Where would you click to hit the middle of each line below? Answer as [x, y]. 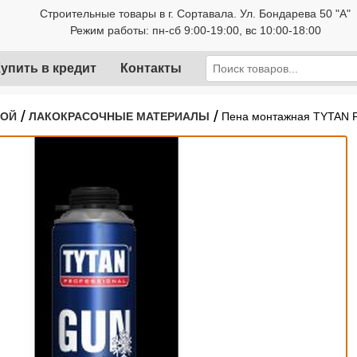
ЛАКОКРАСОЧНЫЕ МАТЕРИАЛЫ [119, 116]
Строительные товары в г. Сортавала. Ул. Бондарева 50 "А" [196, 13]
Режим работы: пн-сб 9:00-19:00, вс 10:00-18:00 [195, 30]
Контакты [151, 68]
